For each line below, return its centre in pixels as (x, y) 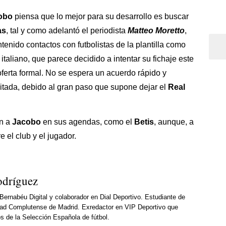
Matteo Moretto (156, 30)
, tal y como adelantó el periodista (67, 30)
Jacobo (26, 122)
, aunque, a (174, 122)
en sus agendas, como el (88, 122)
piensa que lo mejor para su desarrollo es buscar (101, 16)
